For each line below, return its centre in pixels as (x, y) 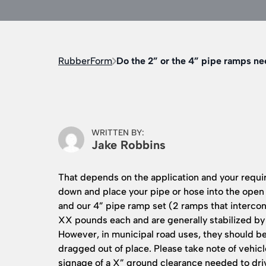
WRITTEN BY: (118, 132)
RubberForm (85, 61)
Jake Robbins (129, 145)
